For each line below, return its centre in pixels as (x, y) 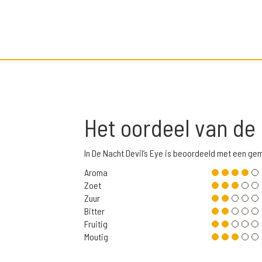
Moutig (96, 237)
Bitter (94, 211)
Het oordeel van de (172, 127)
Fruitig (96, 224)
